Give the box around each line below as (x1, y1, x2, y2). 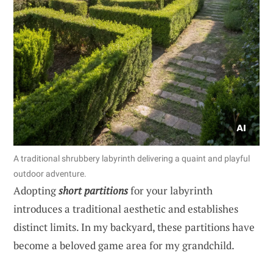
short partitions (58, 183, 128, 197)
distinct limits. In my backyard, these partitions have (13, 219, 255, 234)
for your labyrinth (128, 183, 213, 197)
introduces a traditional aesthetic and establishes (13, 201, 238, 216)
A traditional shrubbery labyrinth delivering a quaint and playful (13, 153, 250, 163)
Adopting (13, 183, 58, 197)
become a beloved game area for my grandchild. (13, 238, 235, 252)
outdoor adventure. (13, 168, 87, 179)
